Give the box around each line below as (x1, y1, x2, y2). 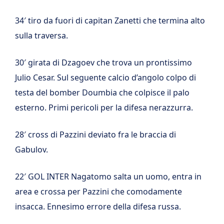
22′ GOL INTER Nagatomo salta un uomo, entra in (15, 171, 201, 182)
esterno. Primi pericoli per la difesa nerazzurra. (15, 102, 193, 113)
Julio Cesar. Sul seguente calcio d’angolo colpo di (15, 72, 196, 83)
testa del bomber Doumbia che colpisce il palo (15, 87, 189, 98)
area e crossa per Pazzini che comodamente (15, 186, 182, 197)
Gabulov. (15, 144, 48, 155)
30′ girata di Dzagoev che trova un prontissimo (15, 57, 192, 68)
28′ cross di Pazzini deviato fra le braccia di (15, 129, 176, 140)
